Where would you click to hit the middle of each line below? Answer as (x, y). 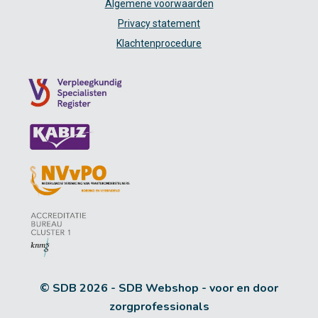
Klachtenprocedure (159, 44)
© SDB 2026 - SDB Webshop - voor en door (159, 289)
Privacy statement (159, 24)
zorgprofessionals (159, 307)
